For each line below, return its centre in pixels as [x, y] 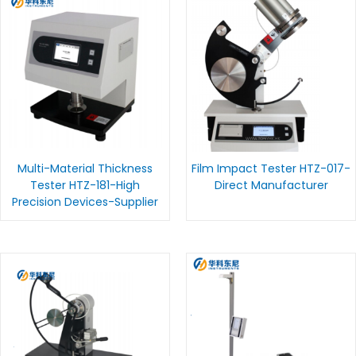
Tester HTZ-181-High [85, 186]
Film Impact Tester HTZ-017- [271, 169]
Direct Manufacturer [271, 186]
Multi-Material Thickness [85, 169]
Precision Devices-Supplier [85, 202]
